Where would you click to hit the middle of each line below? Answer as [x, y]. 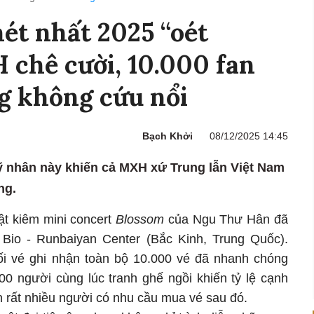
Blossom [140, 220]
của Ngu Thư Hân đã [226, 220]
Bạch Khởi [168, 136]
